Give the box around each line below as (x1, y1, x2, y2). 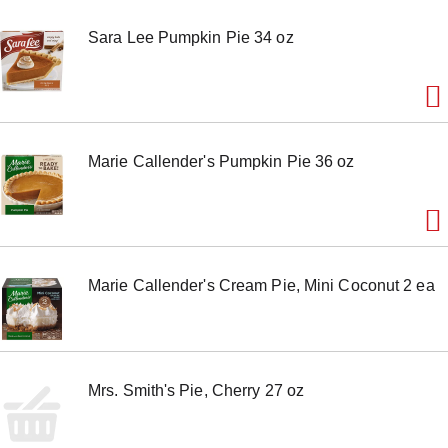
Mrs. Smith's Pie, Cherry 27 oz (88, 382, 304, 400)
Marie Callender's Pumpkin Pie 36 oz (88, 153, 355, 171)
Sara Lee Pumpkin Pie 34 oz (88, 29, 294, 47)
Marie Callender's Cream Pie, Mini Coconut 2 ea (88, 277, 435, 295)
